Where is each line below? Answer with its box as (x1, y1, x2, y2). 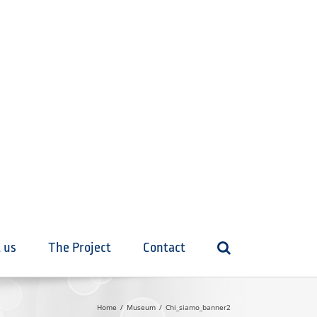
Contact (143, 239, 185, 255)
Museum (127, 302, 156, 312)
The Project (48, 239, 111, 255)
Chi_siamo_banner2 (166, 302, 231, 312)
